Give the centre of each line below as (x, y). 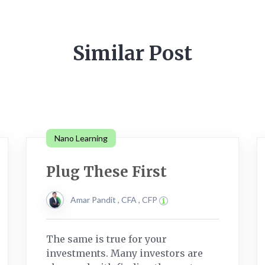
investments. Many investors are (125, 253)
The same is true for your (106, 239)
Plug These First (106, 172)
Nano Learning (81, 138)
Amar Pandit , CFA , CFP (115, 199)
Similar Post (132, 53)
